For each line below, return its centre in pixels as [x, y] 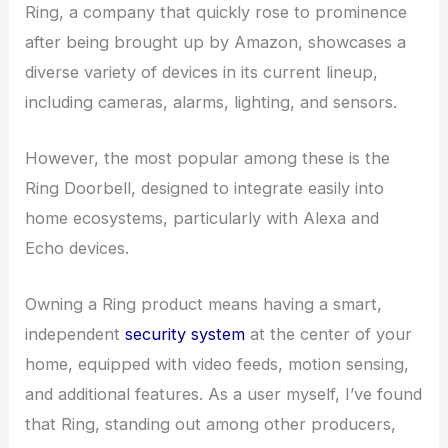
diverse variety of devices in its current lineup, [202, 71]
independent [75, 334]
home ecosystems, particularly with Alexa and [202, 217]
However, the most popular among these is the [208, 157]
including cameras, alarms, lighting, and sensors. [211, 101]
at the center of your [329, 334]
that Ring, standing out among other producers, [211, 424]
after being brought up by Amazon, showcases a [216, 41]
